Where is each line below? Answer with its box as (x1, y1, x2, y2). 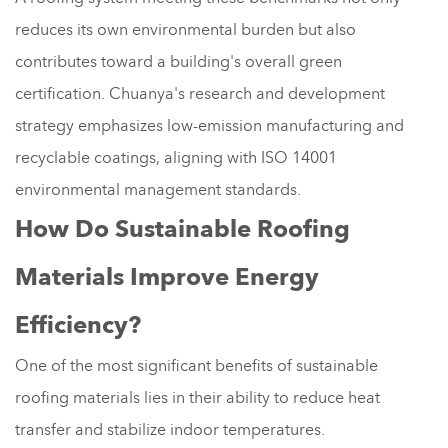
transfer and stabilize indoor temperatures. (15, 418, 325, 441)
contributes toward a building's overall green (15, 50, 342, 73)
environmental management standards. (15, 178, 301, 201)
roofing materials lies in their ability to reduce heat (15, 386, 380, 409)
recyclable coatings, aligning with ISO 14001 (15, 146, 337, 169)
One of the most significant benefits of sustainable (15, 354, 378, 377)
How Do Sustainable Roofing (15, 212, 350, 246)
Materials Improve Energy (15, 260, 319, 294)
